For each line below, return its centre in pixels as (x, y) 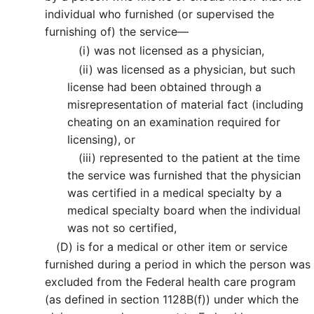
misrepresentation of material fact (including (185, 104)
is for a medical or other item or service (180, 246)
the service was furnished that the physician (184, 176)
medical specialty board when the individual (184, 211)
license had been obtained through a (164, 87)
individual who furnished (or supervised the (159, 14)
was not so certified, (122, 228)
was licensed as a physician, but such (194, 69)
